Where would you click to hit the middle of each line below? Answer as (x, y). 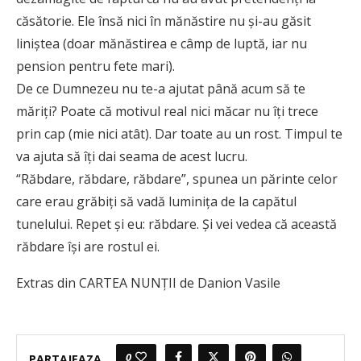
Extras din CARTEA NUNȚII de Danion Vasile (148, 283)
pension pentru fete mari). (95, 66)
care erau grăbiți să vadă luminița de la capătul (156, 202)
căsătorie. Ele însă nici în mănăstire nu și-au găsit (164, 21)
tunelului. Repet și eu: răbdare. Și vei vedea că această (176, 224)
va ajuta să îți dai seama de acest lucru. (132, 157)
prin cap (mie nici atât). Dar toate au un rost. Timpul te (179, 134)
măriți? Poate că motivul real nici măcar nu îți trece (167, 112)
